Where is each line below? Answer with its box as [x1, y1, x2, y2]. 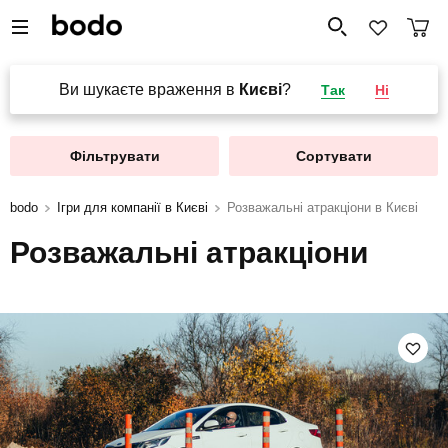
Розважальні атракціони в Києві [227, 200, 418, 215]
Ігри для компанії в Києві [57, 200, 208, 215]
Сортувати [295, 148, 372, 164]
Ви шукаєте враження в [59, 81, 239, 98]
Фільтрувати [69, 148, 160, 164]
